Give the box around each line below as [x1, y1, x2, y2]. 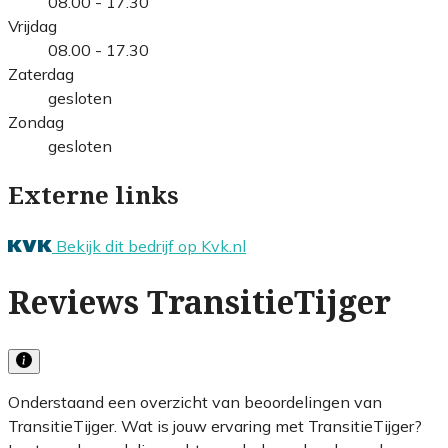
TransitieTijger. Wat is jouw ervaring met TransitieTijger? [8, 415, 422, 436]
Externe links [8, 181, 179, 210]
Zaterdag [8, 63, 74, 84]
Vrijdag [8, 15, 57, 36]
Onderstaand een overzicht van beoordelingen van [8, 391, 382, 412]
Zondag [8, 111, 64, 132]
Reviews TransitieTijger [8, 284, 391, 323]
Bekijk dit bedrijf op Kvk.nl [56, 235, 246, 256]
